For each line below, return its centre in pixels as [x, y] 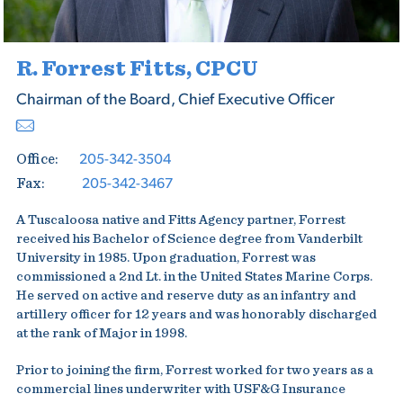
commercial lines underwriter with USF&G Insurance [180, 389]
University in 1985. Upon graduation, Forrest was [166, 258]
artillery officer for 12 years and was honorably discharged [196, 314]
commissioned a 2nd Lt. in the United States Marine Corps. [194, 277]
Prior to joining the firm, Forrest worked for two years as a [194, 370]
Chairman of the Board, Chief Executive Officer [175, 98]
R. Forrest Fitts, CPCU [137, 69]
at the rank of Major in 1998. [101, 333]
